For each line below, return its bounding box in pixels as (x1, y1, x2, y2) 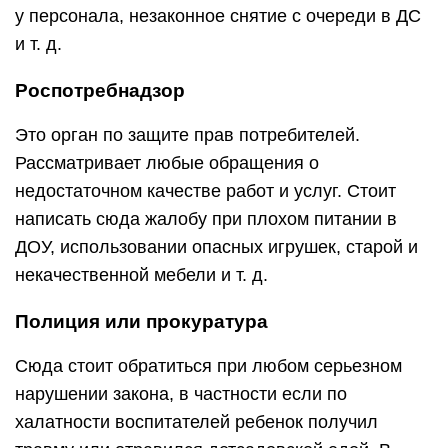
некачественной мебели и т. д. (15, 265, 268, 285)
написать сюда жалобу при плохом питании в (15, 209, 397, 229)
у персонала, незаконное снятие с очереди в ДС (15, 6, 421, 26)
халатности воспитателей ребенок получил (15, 412, 378, 432)
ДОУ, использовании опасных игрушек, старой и (15, 237, 418, 257)
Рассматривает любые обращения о (15, 153, 319, 173)
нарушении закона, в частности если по (15, 384, 347, 404)
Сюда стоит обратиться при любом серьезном (15, 356, 402, 376)
